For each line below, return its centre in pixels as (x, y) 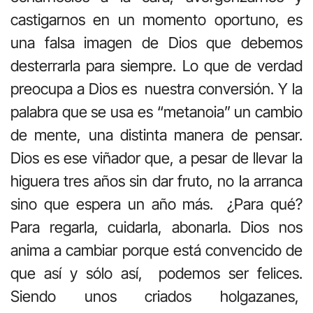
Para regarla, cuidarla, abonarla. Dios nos (156, 227)
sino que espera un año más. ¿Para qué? (156, 204)
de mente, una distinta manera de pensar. (156, 134)
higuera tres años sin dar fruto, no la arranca (156, 181)
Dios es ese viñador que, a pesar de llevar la (156, 158)
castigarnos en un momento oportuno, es (156, 19)
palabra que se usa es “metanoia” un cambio (156, 111)
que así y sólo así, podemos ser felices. (156, 273)
